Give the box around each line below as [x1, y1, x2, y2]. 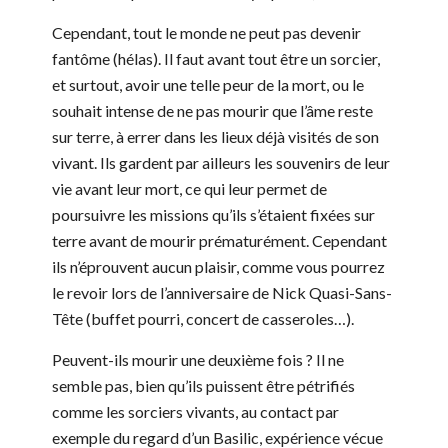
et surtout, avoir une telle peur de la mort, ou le [52, 75, 364, 95]
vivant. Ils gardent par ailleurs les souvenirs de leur [52, 153, 390, 173]
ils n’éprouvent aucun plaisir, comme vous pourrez [52, 257, 385, 277]
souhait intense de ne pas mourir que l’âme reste [52, 101, 373, 121]
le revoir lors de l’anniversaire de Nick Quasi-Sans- [52, 283, 392, 303]
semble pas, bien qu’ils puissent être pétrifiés [52, 376, 355, 396]
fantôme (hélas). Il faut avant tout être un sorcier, [52, 49, 380, 69]
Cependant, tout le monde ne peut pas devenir [52, 23, 361, 43]
